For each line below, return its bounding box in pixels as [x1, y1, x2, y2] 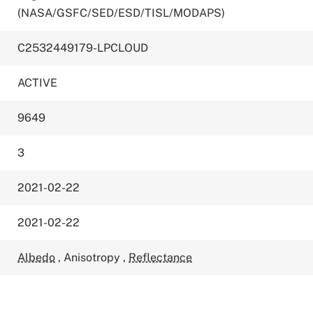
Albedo [17, 251, 56, 264]
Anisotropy [64, 251, 124, 264]
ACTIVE [17, 76, 58, 89]
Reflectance [129, 251, 193, 264]
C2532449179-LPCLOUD [17, 41, 149, 54]
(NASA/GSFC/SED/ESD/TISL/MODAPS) [17, 6, 226, 20]
